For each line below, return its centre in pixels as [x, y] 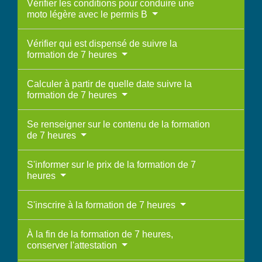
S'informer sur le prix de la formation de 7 [111, 165]
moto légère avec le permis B [88, 15]
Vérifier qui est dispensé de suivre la [102, 44]
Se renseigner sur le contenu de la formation [118, 125]
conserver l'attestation [73, 246]
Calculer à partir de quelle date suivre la [109, 84]
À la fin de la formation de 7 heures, [100, 235]
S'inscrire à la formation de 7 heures [102, 205]
